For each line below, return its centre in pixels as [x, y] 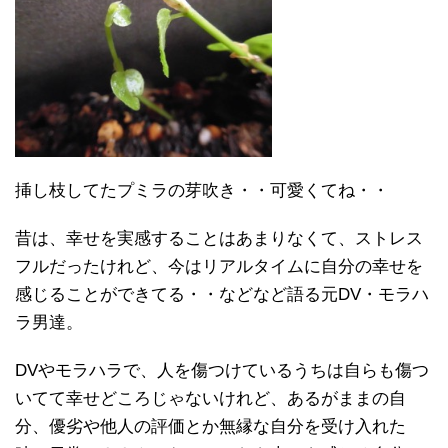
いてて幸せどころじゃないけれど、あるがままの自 [210, 398]
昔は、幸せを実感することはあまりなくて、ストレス [219, 238]
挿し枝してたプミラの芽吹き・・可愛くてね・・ [202, 190]
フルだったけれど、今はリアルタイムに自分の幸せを [219, 266]
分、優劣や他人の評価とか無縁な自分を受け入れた [210, 426]
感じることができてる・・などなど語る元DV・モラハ [222, 294]
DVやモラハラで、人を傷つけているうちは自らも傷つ [222, 370]
